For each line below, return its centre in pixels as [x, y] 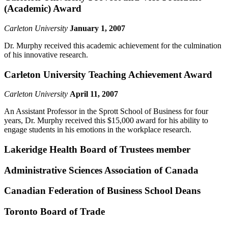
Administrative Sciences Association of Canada [101, 170]
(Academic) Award [43, 9]
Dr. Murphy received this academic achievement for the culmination [113, 45]
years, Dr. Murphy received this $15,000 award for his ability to [106, 121]
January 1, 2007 [97, 28]
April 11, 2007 [94, 94]
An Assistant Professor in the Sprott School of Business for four [106, 111]
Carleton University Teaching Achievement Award [108, 74]
